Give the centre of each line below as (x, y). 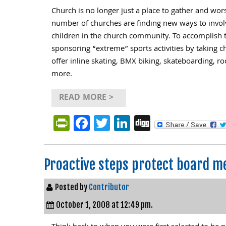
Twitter (135, 123)
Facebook (123, 123)
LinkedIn (160, 123)
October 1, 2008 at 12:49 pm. (104, 205)
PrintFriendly (115, 123)
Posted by (72, 187)
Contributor (109, 187)
